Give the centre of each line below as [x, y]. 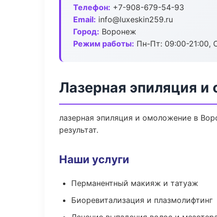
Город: [86, 31]
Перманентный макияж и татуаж [135, 183]
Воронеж [118, 31]
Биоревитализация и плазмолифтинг [142, 200]
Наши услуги [94, 159]
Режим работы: [104, 44]
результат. [79, 130]
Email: [85, 19]
